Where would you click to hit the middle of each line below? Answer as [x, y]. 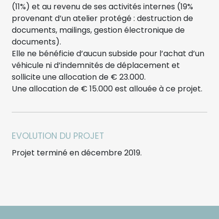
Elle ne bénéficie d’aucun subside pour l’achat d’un [108, 53]
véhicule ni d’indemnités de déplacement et [96, 65]
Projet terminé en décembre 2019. [77, 153]
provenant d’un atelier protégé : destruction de [102, 18]
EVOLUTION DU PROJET [58, 136]
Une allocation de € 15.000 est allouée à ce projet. [107, 88]
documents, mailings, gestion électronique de [98, 30]
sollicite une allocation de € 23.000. [79, 77]
